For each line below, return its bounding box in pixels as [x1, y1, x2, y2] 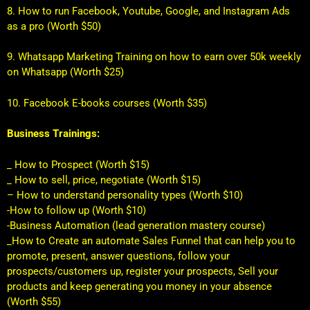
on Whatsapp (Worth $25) [7, 66, 124, 78]
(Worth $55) [7, 295, 61, 308]
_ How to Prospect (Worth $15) [7, 158, 149, 171]
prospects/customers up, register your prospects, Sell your [7, 264, 278, 277]
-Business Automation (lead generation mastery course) [7, 219, 265, 232]
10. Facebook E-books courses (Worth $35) [7, 96, 207, 109]
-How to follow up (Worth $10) [7, 203, 146, 217]
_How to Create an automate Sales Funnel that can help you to [7, 234, 295, 247]
